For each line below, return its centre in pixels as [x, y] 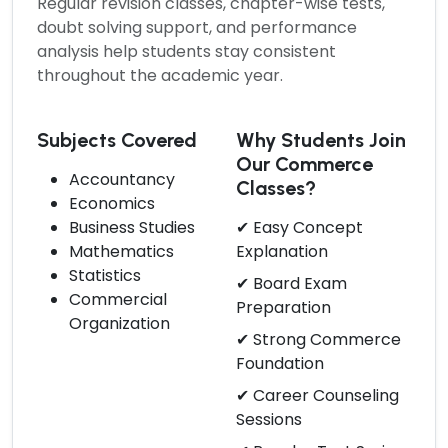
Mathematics [121, 251]
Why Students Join [321, 139]
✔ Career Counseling [317, 395]
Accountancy [122, 179]
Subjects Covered [117, 139]
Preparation [283, 307]
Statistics [105, 275]
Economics [112, 203]
